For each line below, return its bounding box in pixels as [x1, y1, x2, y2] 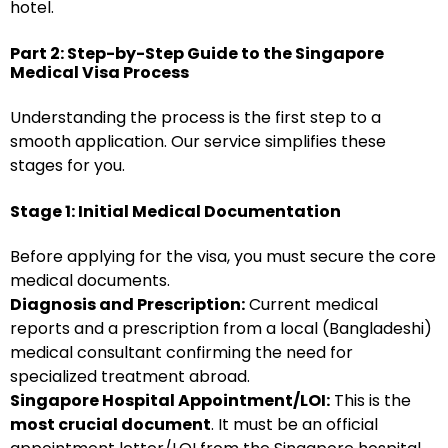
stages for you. [10, 154, 125, 177]
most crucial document [10, 413, 211, 436]
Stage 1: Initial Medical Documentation [10, 200, 341, 223]
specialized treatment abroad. [10, 365, 250, 388]
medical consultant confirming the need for [10, 341, 353, 364]
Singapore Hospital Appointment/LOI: [10, 389, 330, 412]
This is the [330, 389, 411, 412]
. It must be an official [211, 413, 378, 436]
